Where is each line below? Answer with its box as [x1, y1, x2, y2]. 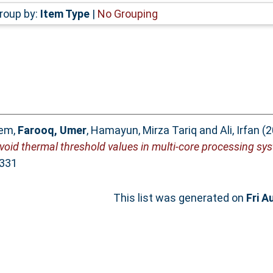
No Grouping [97, 7, 158, 20]
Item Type [40, 7, 90, 20]
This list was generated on [113, 191, 246, 205]
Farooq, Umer [17, 124, 87, 137]
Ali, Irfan [219, 124, 260, 137]
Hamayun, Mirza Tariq [90, 124, 197, 137]
